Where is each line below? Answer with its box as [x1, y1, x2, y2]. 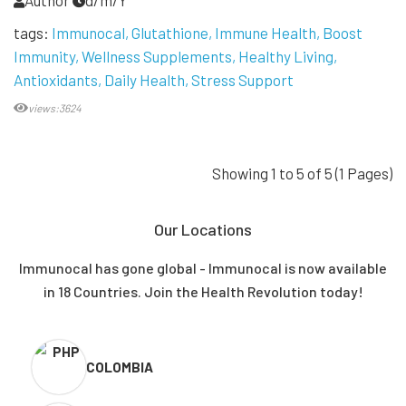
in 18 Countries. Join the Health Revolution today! [43, 283, 363, 301]
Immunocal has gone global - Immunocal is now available [19, 259, 387, 277]
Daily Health [104, 71, 185, 90]
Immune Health [215, 24, 316, 43]
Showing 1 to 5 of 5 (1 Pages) [212, 164, 392, 183]
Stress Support [191, 71, 294, 90]
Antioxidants [14, 71, 98, 90]
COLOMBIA [86, 359, 153, 376]
